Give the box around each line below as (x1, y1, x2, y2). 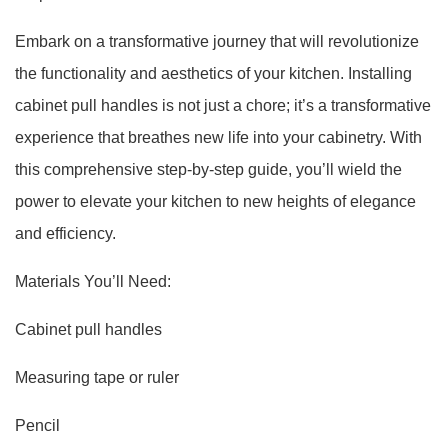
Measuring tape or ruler (15, 369, 179, 386)
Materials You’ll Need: (15, 273, 171, 290)
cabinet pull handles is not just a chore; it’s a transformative (15, 97, 431, 114)
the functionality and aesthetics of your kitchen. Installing (15, 65, 412, 82)
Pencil (15, 417, 60, 434)
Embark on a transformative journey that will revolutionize (15, 33, 419, 50)
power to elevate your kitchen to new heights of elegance (15, 193, 416, 210)
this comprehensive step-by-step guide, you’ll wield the (15, 161, 402, 178)
